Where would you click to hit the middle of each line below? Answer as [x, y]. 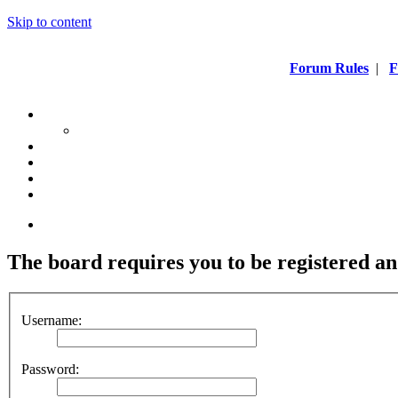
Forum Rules [329, 68]
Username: [52, 321]
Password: [50, 370]
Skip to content [49, 22]
